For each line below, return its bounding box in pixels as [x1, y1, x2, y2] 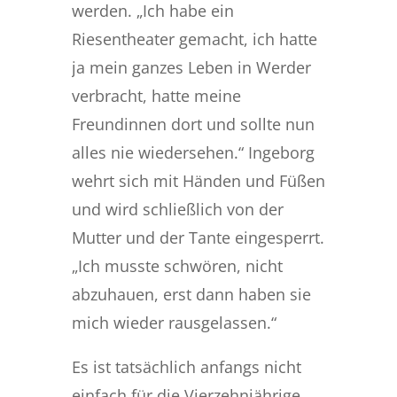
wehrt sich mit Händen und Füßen [71, 169, 325, 191]
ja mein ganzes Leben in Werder [71, 56, 311, 78]
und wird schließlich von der [71, 198, 284, 220]
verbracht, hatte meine [71, 84, 241, 106]
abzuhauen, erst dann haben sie [71, 283, 311, 305]
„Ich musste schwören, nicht [71, 254, 283, 276]
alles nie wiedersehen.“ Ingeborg [71, 141, 315, 163]
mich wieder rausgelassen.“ [71, 311, 276, 333]
